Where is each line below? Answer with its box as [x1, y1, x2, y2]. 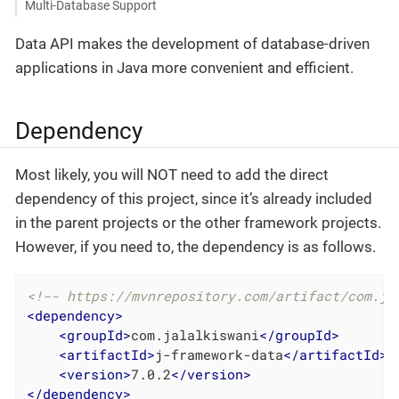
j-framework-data [155, 346, 284, 364]
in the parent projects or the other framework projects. [15, 214, 381, 232]
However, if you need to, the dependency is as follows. [15, 238, 376, 256]
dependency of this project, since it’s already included [15, 190, 372, 208]
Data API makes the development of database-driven [15, 34, 370, 53]
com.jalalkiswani [131, 326, 260, 345]
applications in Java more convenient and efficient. [15, 58, 354, 77]
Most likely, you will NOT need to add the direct [15, 166, 329, 184]
